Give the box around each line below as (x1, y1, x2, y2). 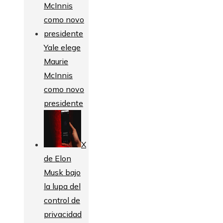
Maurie (44, 56, 68, 66)
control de (44, 195, 80, 205)
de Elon (44, 153, 71, 163)
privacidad (44, 209, 82, 219)
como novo (44, 84, 84, 94)
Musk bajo (44, 167, 81, 177)
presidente (44, 98, 83, 108)
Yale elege (44, 42, 81, 52)
